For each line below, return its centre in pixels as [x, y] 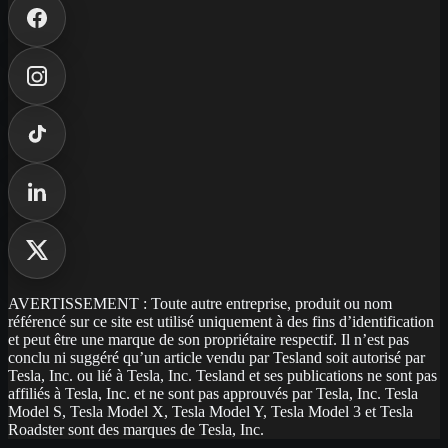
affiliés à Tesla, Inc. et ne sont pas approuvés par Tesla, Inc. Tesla [213, 393]
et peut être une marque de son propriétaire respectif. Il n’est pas [208, 339]
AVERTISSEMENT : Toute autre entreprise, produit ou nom [200, 303]
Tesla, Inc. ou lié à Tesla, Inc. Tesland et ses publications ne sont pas [222, 375]
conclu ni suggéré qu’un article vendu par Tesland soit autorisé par [216, 357]
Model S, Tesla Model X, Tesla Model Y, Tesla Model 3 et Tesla [210, 411]
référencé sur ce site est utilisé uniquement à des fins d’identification [221, 321]
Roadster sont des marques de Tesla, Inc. [136, 429]
